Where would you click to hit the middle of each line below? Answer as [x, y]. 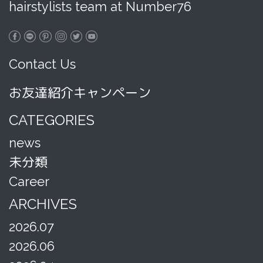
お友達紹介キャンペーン [80, 93]
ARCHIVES [43, 204]
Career [29, 181]
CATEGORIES [52, 120]
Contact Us [42, 64]
